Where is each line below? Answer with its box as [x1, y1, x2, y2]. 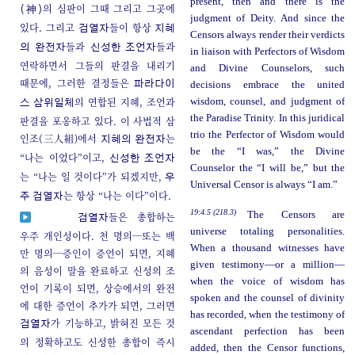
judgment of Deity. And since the [189, 13, 345, 25]
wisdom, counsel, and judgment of [189, 96, 345, 108]
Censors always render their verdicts [189, 29, 345, 41]
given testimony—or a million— [189, 259, 345, 271]
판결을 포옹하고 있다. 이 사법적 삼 [20, 114, 176, 128]
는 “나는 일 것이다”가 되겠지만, [20, 170, 166, 184]
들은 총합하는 [109, 210, 176, 224]
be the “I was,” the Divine [189, 146, 345, 158]
